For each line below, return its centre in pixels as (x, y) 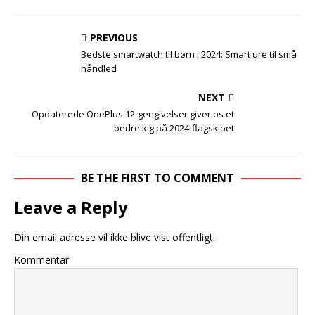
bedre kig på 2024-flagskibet (174, 128)
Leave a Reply (71, 207)
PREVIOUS (114, 38)
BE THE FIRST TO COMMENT (157, 178)
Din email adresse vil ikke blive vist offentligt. (115, 237)
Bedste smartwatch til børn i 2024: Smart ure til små (189, 54)
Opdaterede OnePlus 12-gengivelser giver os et (133, 114)
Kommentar (41, 260)
